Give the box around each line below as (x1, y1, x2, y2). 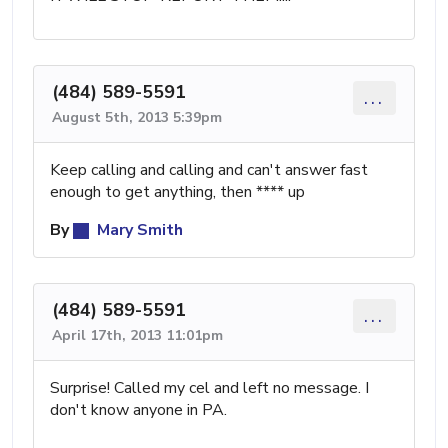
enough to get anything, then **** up (50, 180, 305, 203)
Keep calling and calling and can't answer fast (50, 158, 368, 181)
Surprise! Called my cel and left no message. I (50, 376, 369, 399)
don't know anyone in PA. (50, 398, 227, 421)
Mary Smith (93, 218, 183, 241)
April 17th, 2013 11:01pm (52, 325, 223, 345)
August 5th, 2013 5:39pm (52, 107, 222, 127)
